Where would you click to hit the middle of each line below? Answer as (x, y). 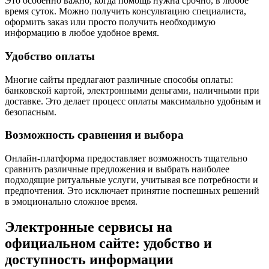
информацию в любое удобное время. (82, 33)
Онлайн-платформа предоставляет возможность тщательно (126, 158)
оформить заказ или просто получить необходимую (110, 22)
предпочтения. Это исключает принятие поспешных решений (132, 190)
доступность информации (89, 259)
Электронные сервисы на (89, 227)
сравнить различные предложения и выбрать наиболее (117, 169)
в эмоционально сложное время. (71, 201)
